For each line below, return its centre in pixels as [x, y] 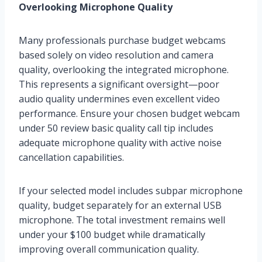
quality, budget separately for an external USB [120, 205]
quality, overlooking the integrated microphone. [124, 69]
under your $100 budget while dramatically [112, 234]
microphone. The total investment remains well [122, 220]
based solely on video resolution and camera [116, 55]
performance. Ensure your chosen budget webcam [129, 113]
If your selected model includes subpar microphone [131, 190]
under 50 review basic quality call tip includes [116, 128]
